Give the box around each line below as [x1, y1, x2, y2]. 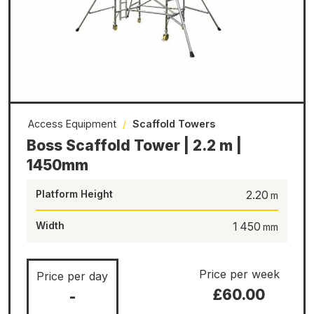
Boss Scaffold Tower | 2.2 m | [26, 137, 242, 155]
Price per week [198, 267, 280, 282]
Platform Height [35, 188, 113, 200]
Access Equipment [27, 118, 116, 130]
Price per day [36, 269, 109, 284]
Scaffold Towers [132, 118, 215, 130]
